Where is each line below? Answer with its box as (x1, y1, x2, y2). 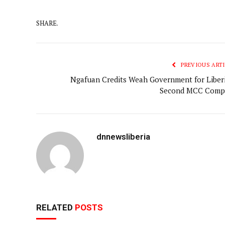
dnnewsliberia (96, 131, 150, 142)
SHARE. (36, 19, 58, 28)
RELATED (36, 202, 75, 212)
